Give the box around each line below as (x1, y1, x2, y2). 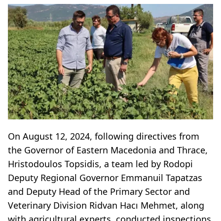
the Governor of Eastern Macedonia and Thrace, (8, 144, 208, 156)
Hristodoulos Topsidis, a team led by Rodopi (8, 157, 193, 170)
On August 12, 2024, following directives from (8, 130, 199, 142)
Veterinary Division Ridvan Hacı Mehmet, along (8, 199, 204, 211)
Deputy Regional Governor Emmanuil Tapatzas (8, 171, 202, 184)
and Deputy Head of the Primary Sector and (8, 185, 190, 197)
